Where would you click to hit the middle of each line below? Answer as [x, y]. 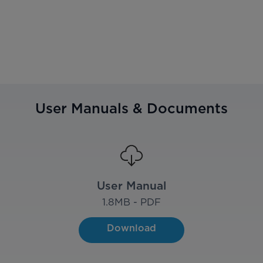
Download [131, 228]
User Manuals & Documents [131, 108]
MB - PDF [138, 202]
